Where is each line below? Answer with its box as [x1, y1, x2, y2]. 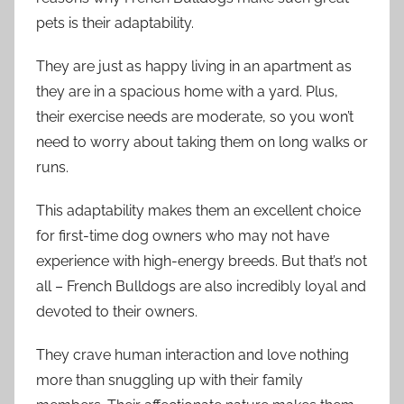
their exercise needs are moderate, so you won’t [36, 107, 353, 125]
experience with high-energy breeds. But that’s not [36, 252, 367, 270]
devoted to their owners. [36, 302, 197, 320]
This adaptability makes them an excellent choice [36, 201, 361, 219]
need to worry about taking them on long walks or [36, 133, 368, 151]
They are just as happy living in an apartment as [36, 57, 352, 75]
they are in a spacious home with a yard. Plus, [36, 82, 338, 100]
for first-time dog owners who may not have [36, 226, 329, 244]
